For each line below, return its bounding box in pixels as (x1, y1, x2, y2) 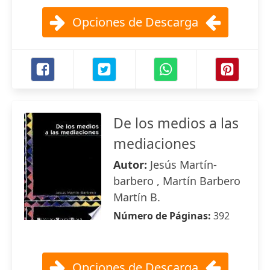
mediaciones (113, 134, 196, 153)
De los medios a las (113, 113, 239, 133)
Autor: (113, 157, 150, 172)
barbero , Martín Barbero (113, 174, 240, 188)
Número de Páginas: (113, 209, 213, 222)
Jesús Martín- (150, 157, 217, 172)
